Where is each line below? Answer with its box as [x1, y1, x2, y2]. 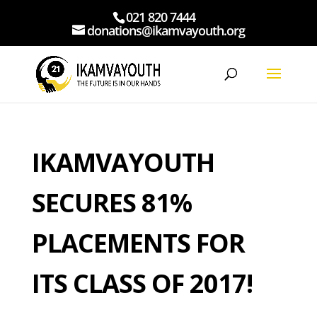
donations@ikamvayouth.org [86, 21, 245, 39]
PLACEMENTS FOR [31, 226, 245, 260]
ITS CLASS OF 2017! [31, 266, 253, 301]
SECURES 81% [31, 185, 192, 220]
